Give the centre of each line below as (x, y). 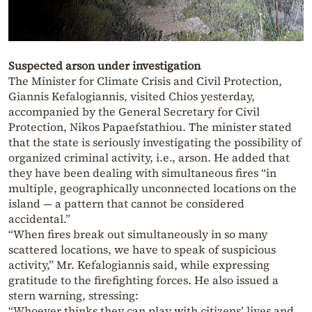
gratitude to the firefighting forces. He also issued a (143, 280)
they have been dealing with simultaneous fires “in (142, 173)
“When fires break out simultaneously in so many (138, 234)
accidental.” (39, 219)
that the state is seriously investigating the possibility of (155, 142)
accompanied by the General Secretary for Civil (134, 112)
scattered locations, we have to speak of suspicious (142, 250)
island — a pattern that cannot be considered (126, 204)
